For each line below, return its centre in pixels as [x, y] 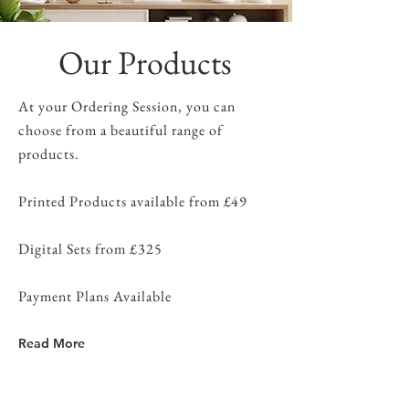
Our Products [145, 62]
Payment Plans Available [97, 296]
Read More [52, 343]
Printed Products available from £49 [133, 201]
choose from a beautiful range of [121, 130]
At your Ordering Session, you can [127, 106]
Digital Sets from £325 [92, 248]
